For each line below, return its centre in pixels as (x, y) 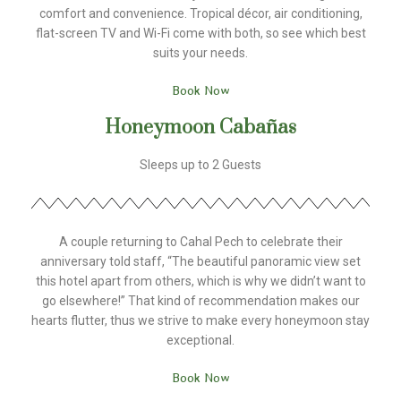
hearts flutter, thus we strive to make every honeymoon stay (200, 320)
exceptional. (200, 340)
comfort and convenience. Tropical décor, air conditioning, (200, 13)
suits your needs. (200, 52)
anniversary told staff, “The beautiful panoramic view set (200, 261)
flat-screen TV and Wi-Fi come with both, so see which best (200, 33)
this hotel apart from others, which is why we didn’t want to (200, 281)
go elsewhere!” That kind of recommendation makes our (200, 300)
